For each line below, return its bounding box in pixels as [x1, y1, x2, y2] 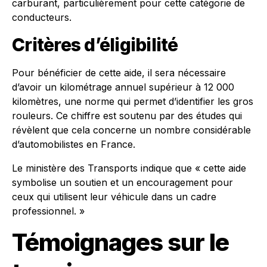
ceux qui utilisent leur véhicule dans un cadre [12, 190, 216, 203]
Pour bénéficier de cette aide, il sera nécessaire [12, 66, 226, 79]
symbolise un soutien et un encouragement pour [12, 176, 233, 188]
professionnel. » [12, 204, 85, 217]
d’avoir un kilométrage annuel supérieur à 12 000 [12, 80, 234, 93]
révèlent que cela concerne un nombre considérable [12, 123, 251, 136]
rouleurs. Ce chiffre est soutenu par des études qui [12, 109, 242, 122]
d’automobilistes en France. [12, 138, 135, 150]
